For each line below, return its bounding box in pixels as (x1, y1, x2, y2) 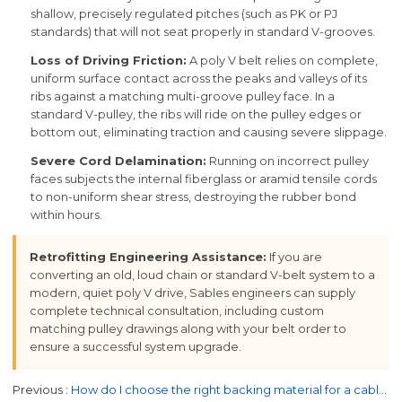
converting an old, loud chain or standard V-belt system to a (30, 268, 376, 283)
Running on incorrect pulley (206, 154, 370, 169)
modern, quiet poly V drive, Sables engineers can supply (30, 286, 356, 301)
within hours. (31, 208, 103, 223)
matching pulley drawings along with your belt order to (30, 322, 347, 336)
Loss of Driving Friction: (31, 54, 188, 68)
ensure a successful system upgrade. (30, 340, 242, 354)
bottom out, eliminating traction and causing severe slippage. (31, 126, 388, 140)
